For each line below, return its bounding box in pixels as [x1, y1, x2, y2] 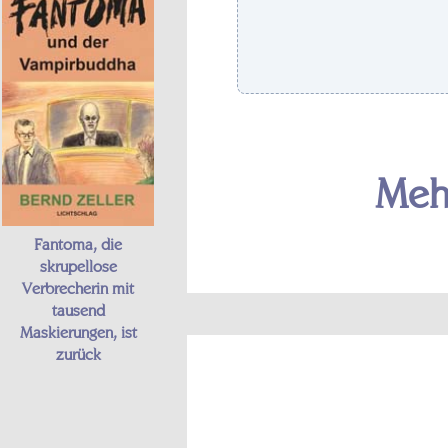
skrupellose [39, 256, 117, 275]
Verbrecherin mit [22, 278, 134, 297]
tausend [51, 300, 105, 319]
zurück [55, 344, 101, 363]
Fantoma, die [34, 234, 122, 253]
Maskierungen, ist [19, 322, 137, 341]
